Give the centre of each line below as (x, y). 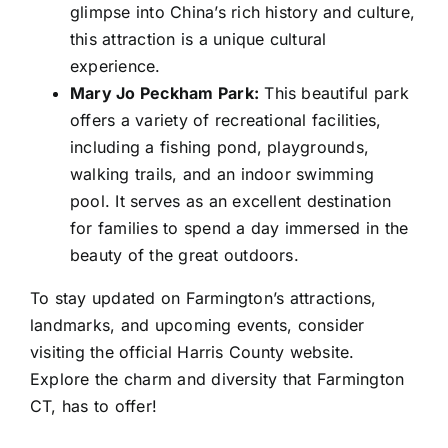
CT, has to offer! (93, 406)
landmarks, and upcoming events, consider (197, 325)
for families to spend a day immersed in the (239, 228)
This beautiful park (334, 93)
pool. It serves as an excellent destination (230, 201)
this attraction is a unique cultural (198, 39)
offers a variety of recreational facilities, (225, 120)
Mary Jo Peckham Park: (164, 93)
